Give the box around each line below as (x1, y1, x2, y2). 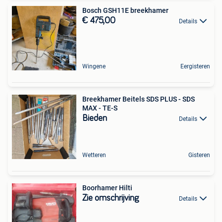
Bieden (82, 113, 107, 123)
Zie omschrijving (82, 193, 139, 203)
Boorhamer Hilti (82, 183, 132, 192)
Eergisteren (180, 62, 210, 70)
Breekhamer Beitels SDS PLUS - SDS (82, 95, 195, 103)
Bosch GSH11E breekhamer (82, 6, 168, 14)
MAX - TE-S (82, 104, 117, 112)
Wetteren (82, 151, 106, 159)
